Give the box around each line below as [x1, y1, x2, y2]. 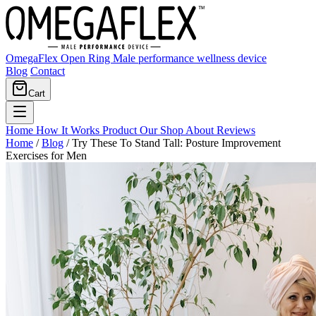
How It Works [36, 124, 102, 136]
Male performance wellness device [113, 52, 267, 64]
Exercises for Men [6, 150, 87, 162]
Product [102, 124, 140, 136]
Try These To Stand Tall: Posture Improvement [72, 137, 281, 149]
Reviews [217, 124, 255, 136]
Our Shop [140, 124, 186, 136]
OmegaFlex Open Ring [6, 52, 113, 64]
